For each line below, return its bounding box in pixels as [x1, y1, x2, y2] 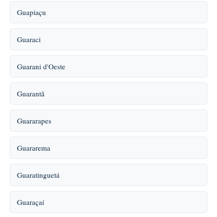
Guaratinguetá [17, 170, 60, 180]
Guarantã [17, 89, 45, 98]
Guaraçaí [17, 197, 44, 207]
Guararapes [17, 116, 51, 125]
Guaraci [17, 34, 41, 44]
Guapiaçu [17, 7, 46, 17]
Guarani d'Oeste [17, 62, 65, 71]
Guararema [17, 143, 50, 153]
